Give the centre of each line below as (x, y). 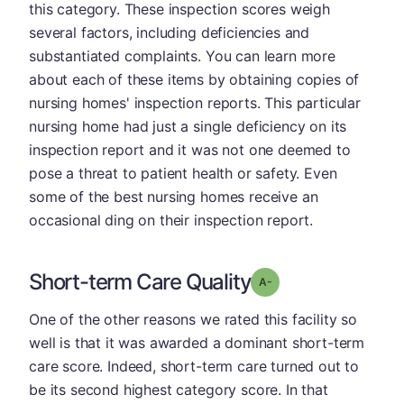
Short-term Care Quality (140, 281)
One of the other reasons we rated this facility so (193, 319)
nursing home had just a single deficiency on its (188, 126)
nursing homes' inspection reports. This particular (195, 102)
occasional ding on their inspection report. (171, 220)
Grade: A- (297, 280)
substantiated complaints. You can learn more (182, 55)
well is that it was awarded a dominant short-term (197, 342)
